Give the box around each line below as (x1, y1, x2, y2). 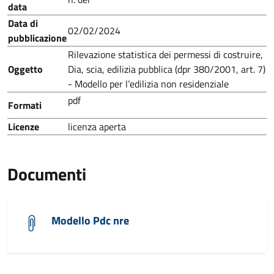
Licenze (8, 119, 39, 134)
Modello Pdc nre (51, 212, 129, 229)
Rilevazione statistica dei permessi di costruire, (68, 47, 263, 62)
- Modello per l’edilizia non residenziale (68, 76, 229, 91)
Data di (8, 16, 38, 31)
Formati (8, 98, 42, 113)
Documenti (7, 161, 86, 187)
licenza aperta (68, 119, 126, 134)
